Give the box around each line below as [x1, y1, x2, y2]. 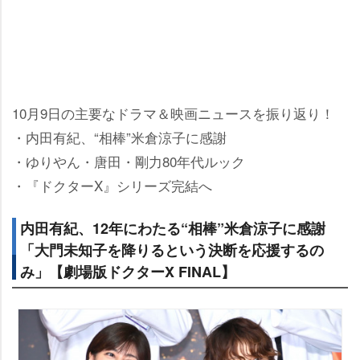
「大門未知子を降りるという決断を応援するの [20, 239, 324, 260]
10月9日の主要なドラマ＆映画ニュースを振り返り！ [12, 103, 334, 123]
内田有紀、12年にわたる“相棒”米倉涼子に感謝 [20, 218, 325, 239]
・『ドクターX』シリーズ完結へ [12, 175, 212, 195]
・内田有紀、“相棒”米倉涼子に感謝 [12, 127, 227, 147]
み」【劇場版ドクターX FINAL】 [20, 261, 235, 282]
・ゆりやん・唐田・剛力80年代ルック [12, 151, 245, 171]
